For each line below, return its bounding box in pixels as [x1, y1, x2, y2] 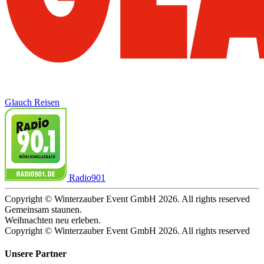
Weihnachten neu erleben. [5, 214, 101, 225]
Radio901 [69, 172, 105, 183]
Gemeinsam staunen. [5, 204, 82, 214]
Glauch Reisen [5, 97, 60, 107]
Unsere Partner [5, 249, 67, 259]
